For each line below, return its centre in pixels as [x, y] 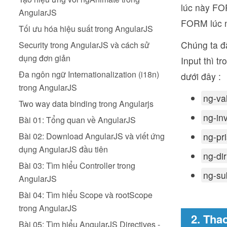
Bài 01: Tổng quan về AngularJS [77, 120]
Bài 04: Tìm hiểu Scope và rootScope [86, 195]
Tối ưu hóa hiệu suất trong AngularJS [86, 29]
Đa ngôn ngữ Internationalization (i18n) [89, 74]
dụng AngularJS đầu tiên [63, 149]
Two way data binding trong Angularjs [86, 104]
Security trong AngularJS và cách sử [84, 45]
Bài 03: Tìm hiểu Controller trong [77, 165]
